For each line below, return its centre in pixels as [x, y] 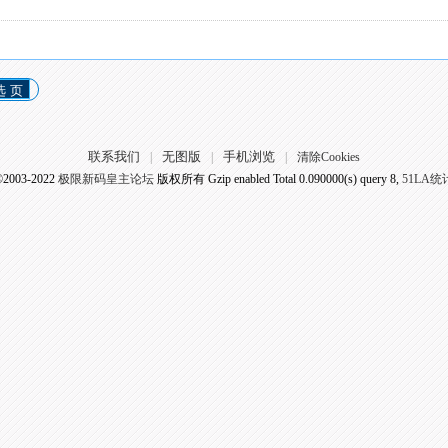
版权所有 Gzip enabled [213, 179]
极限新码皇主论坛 [105, 179]
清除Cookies [328, 157]
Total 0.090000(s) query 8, [335, 179]
